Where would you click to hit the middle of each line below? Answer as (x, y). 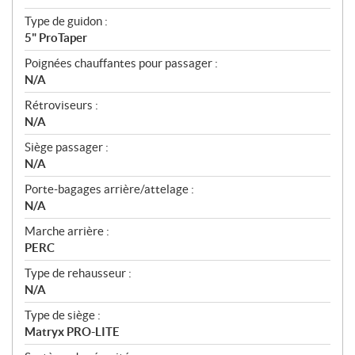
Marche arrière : (67, 231)
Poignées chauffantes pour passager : (121, 63)
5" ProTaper (56, 38)
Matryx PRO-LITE (72, 332)
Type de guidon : (66, 21)
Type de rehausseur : (78, 273)
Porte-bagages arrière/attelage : (109, 189)
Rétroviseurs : (61, 105)
